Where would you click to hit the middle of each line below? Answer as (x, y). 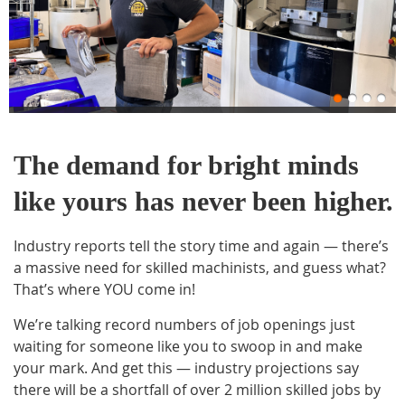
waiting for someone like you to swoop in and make (188, 346)
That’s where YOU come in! (104, 289)
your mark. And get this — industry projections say (186, 368)
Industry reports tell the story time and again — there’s (201, 246)
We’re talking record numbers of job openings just (184, 325)
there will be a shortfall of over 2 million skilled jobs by (197, 390)
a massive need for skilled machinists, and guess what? (200, 268)
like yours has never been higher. (203, 201)
